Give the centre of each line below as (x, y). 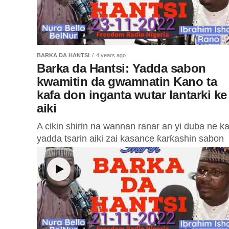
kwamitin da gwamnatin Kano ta (127, 82)
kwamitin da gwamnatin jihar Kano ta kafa (122, 151)
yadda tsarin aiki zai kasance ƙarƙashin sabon (130, 139)
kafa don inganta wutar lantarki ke (132, 95)
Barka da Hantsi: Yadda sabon (121, 68)
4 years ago (111, 55)
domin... (53, 163)
